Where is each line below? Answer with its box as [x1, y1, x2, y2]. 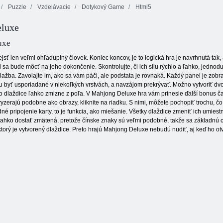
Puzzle [6, 3, 26, 10]
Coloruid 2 [125, 29, 151, 36]
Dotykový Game [80, 3, 124, 10]
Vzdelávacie [36, 3, 71, 10]
